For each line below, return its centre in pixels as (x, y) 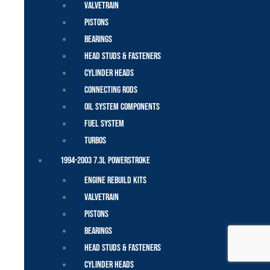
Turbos (95, 141)
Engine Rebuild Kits (115, 181)
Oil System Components (123, 107)
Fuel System (104, 124)
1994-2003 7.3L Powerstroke (105, 161)
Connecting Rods (111, 90)
